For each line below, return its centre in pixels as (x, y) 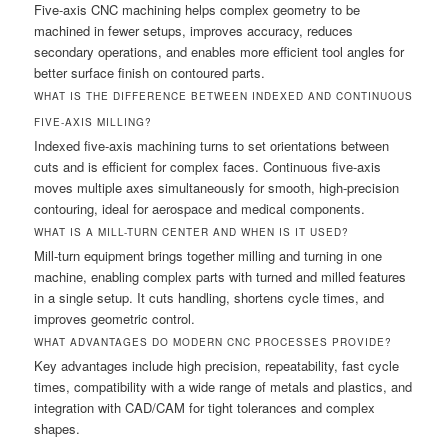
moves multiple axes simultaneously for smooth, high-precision (217, 187)
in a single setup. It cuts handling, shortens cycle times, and (209, 297)
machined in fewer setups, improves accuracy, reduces (194, 30)
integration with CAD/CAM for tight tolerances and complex (205, 407)
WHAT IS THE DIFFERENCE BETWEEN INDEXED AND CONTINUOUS (224, 95)
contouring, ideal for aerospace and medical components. (200, 208)
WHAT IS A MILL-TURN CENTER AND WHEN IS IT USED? (192, 231)
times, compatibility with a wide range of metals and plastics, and (223, 386)
